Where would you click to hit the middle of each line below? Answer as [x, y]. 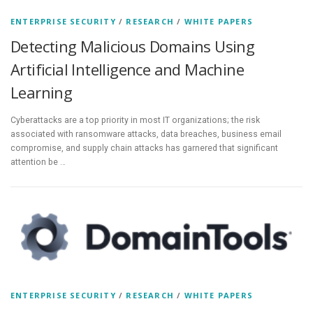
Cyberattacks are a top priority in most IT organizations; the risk [135, 121]
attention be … [38, 162]
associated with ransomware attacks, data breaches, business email [146, 134]
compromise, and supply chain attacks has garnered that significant [144, 148]
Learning [42, 92]
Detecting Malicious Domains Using [133, 46]
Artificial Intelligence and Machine [127, 69]
